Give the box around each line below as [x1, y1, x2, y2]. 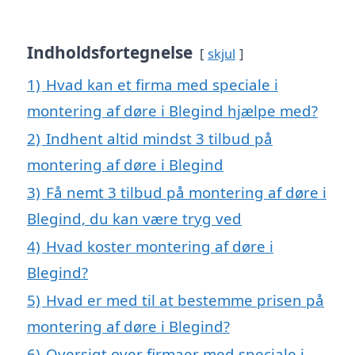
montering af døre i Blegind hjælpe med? [27, 101, 318, 121]
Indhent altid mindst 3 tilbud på [46, 128, 273, 149]
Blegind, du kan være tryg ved [27, 208, 242, 229]
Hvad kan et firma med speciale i [46, 74, 278, 95]
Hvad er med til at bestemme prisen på [46, 290, 324, 311]
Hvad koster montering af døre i [46, 236, 273, 257]
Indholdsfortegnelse [27, 41, 193, 64]
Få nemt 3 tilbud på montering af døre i [46, 182, 326, 203]
